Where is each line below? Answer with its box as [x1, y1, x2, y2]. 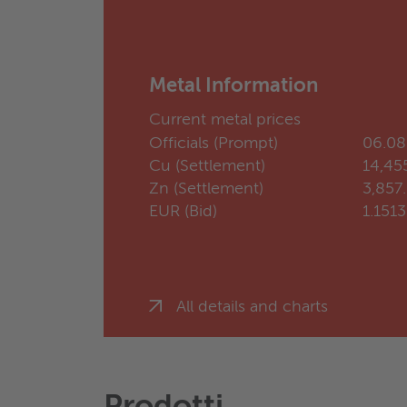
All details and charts [176, 299, 328, 316]
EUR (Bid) [149, 203, 217, 221]
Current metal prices [149, 112, 301, 129]
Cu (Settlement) [149, 158, 265, 175]
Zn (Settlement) [149, 181, 263, 198]
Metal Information [149, 76, 318, 97]
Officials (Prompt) [149, 135, 278, 153]
